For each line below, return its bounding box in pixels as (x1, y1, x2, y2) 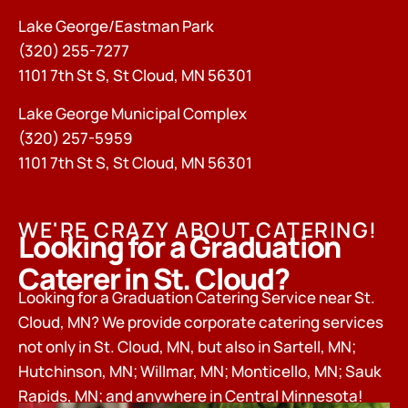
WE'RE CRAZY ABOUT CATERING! (18, 215, 378, 245)
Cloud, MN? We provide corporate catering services (18, 311, 383, 333)
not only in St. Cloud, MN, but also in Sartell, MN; (18, 336, 356, 358)
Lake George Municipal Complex (18, 102, 247, 124)
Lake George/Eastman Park (18, 15, 214, 37)
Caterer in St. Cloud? (18, 259, 290, 300)
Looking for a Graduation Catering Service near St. (18, 287, 375, 309)
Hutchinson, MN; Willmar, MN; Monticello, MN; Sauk (18, 361, 382, 382)
